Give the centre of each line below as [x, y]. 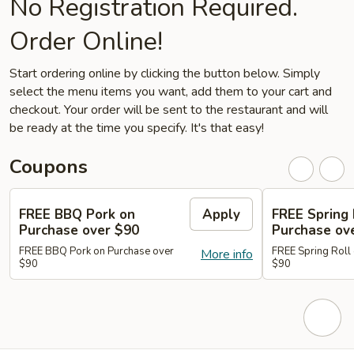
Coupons [49, 167]
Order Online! [86, 41]
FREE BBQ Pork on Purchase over [96, 251]
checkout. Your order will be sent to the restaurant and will [169, 110]
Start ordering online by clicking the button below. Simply [165, 73]
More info [227, 254]
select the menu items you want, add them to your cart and [171, 92]
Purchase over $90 [79, 230]
